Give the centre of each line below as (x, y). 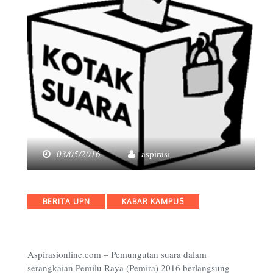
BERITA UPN (66, 202)
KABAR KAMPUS (153, 202)
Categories (49, 200)
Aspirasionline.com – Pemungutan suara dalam (117, 254)
